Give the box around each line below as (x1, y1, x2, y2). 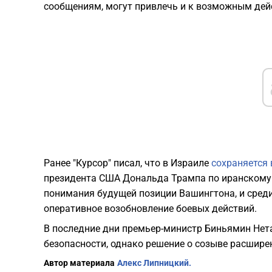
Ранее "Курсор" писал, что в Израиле (44, 157, 211, 169)
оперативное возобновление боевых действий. (44, 203, 257, 215)
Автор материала (44, 258, 115, 268)
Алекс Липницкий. (117, 258, 191, 268)
